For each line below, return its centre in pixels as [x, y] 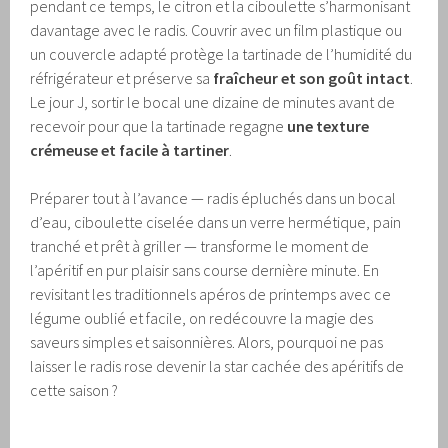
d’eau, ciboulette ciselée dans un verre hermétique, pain [216, 222]
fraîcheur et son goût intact [312, 78]
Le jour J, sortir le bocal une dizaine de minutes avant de [213, 102]
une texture [328, 126]
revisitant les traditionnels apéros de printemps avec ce [211, 294]
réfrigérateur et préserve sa [122, 78]
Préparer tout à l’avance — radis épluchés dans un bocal [213, 198]
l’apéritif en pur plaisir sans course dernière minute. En [205, 270]
